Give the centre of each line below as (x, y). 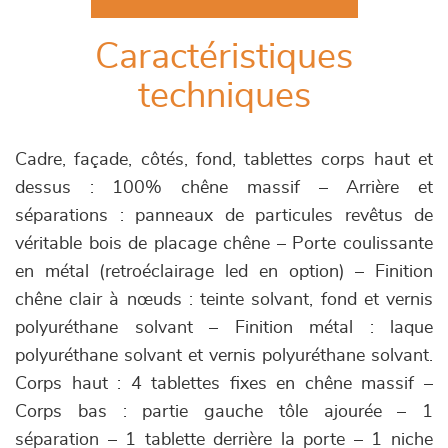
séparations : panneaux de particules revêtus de (224, 216)
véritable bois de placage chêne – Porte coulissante (224, 244)
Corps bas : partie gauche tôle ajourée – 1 (224, 412)
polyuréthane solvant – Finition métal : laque (224, 328)
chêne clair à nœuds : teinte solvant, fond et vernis (224, 300)
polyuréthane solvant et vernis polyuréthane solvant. (224, 356)
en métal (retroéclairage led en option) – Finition (224, 272)
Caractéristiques (224, 57)
